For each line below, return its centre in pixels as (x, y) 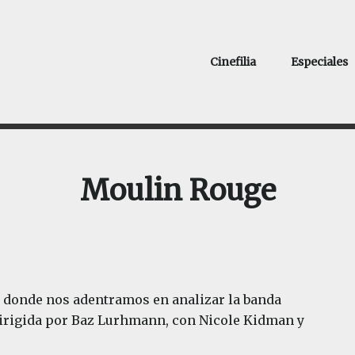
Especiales (319, 62)
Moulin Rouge (177, 191)
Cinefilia (233, 62)
